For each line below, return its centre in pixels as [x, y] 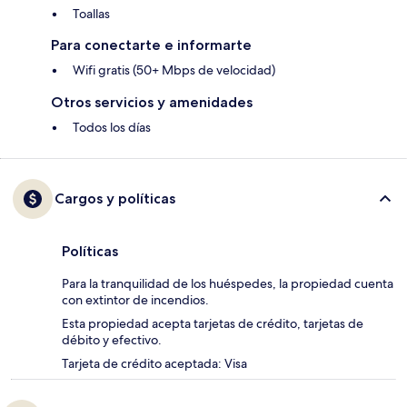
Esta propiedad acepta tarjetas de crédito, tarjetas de [213, 324]
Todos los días [112, 128]
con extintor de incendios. [135, 300]
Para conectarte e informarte [151, 45]
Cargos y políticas [115, 199]
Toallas [91, 14]
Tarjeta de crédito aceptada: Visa [154, 364]
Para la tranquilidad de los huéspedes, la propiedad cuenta [228, 284]
